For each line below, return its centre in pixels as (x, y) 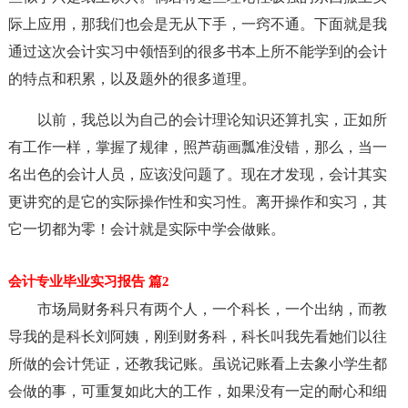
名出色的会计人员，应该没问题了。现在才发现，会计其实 (197, 174)
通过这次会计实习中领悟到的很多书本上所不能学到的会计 (197, 51)
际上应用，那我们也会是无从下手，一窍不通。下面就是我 (197, 24)
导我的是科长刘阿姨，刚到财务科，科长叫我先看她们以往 (197, 337)
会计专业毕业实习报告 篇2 (88, 281)
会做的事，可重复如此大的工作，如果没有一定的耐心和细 (197, 391)
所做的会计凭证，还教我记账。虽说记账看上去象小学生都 (197, 364)
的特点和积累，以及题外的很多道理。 (132, 79)
